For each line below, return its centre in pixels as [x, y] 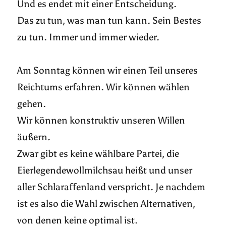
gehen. [33, 104]
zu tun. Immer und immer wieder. [90, 37]
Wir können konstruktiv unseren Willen [101, 121]
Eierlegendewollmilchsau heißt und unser [105, 171]
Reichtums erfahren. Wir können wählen [104, 87]
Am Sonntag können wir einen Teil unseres [108, 71]
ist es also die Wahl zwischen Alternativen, [106, 204]
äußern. [35, 137]
